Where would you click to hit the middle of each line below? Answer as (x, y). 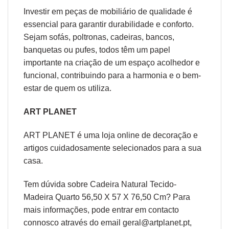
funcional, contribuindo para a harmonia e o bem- (112, 76)
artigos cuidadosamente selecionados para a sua (112, 148)
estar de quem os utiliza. (67, 88)
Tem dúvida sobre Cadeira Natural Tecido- (100, 184)
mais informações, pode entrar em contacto (101, 210)
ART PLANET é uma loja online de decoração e (111, 135)
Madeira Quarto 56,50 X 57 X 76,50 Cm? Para (107, 197)
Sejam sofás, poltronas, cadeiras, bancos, (99, 37)
